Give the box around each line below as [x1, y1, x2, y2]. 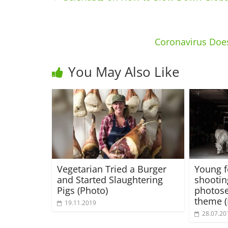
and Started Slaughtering [57, 173, 163, 186]
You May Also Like [68, 63, 180, 81]
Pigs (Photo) [57, 184, 108, 196]
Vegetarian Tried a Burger [57, 162, 166, 175]
